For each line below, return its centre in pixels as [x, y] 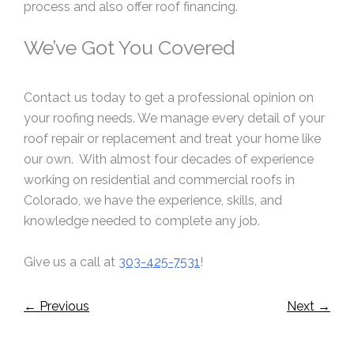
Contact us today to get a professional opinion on [169, 97]
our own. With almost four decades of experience [169, 159]
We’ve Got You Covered [130, 48]
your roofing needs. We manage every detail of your [174, 118]
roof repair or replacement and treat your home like [172, 138]
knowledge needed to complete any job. [142, 220]
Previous [63, 306]
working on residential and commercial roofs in [159, 179]
